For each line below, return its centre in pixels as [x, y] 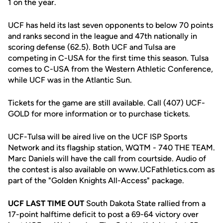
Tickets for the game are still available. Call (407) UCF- [107, 103]
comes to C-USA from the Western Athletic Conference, [111, 69]
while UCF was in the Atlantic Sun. [70, 80]
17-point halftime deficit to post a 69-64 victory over [103, 214]
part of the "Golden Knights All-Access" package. [96, 180]
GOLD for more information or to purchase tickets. [99, 114]
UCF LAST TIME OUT [46, 203]
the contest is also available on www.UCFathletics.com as [111, 169]
